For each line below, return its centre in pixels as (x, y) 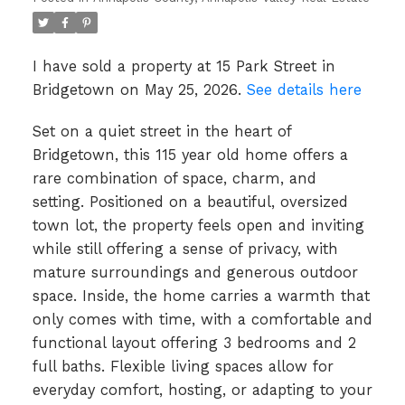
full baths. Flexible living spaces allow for (183, 367)
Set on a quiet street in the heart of (161, 132)
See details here (304, 90)
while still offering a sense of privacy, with (185, 250)
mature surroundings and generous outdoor (195, 273)
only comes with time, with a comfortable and (202, 320)
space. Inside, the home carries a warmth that (201, 297)
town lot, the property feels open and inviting (198, 226)
